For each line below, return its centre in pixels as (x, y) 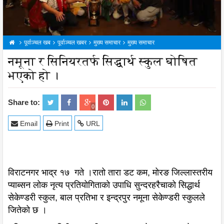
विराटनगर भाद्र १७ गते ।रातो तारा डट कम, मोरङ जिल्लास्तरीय (110, 173)
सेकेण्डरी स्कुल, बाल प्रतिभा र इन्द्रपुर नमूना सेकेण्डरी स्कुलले (106, 198)
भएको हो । (33, 76)
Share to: (24, 102)
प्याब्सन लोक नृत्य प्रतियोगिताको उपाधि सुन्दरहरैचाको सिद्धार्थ (104, 185)
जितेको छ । (27, 210)
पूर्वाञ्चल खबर (72, 43)
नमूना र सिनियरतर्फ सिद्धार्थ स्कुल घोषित (103, 62)
